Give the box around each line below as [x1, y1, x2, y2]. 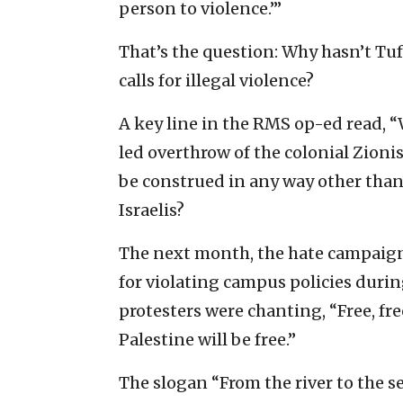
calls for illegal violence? [119, 69, 314, 91]
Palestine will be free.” [119, 328, 296, 350]
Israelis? [119, 199, 184, 220]
